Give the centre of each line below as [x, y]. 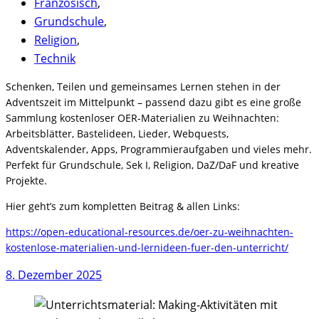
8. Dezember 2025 [54, 274]
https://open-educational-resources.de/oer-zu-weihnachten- [150, 231]
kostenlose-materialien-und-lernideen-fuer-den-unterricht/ [147, 247]
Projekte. [26, 180]
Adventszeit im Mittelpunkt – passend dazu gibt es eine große [153, 102]
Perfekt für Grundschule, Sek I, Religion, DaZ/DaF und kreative [152, 164]
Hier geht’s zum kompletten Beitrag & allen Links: [123, 206]
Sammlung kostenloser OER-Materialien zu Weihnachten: [142, 117]
